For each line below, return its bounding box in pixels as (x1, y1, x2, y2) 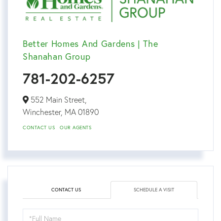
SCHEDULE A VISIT (134, 186, 174, 193)
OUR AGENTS (60, 124, 91, 131)
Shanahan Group (23, 50, 91, 63)
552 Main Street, (29, 95, 87, 105)
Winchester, (23, 107, 65, 117)
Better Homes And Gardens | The (23, 37, 158, 50)
